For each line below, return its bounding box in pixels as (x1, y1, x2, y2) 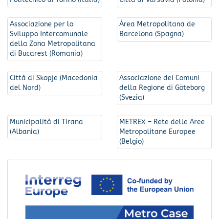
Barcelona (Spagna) (119, 29, 184, 38)
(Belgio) (119, 137, 144, 146)
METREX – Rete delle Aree (119, 117, 205, 126)
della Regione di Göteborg (119, 83, 205, 92)
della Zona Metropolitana (10, 39, 95, 48)
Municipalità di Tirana (10, 117, 83, 126)
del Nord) (10, 83, 41, 92)
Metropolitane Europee (119, 127, 196, 136)
